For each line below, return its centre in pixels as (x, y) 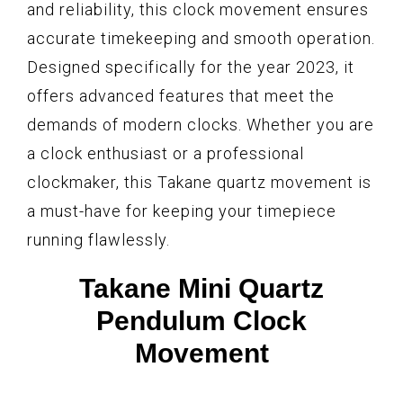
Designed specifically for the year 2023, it (191, 67)
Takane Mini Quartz (201, 289)
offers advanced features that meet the (181, 96)
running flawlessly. (99, 240)
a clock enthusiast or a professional (166, 154)
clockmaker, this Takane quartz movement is (199, 183)
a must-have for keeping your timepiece (182, 211)
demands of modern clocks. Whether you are (201, 125)
